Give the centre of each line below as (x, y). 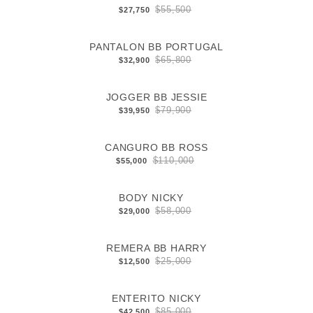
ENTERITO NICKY (156, 299)
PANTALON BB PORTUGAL (156, 47)
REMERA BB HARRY (156, 248)
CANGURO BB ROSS (156, 148)
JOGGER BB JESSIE (156, 97)
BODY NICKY (151, 198)
